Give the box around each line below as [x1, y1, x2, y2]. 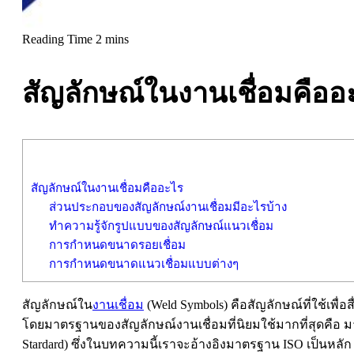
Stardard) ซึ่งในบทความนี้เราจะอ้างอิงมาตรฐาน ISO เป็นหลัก [22, 337, 352, 351]
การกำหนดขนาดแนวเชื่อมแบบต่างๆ [48, 256, 239, 270]
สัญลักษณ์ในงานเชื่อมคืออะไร [31, 180, 183, 194]
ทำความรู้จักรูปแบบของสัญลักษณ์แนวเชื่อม [48, 218, 273, 232]
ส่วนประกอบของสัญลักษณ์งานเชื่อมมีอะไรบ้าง [48, 199, 287, 213]
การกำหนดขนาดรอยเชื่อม [48, 237, 186, 251]
